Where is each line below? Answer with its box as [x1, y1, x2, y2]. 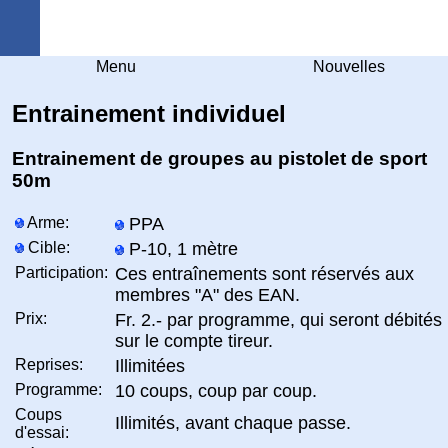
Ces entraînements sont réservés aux [115, 263, 414, 284]
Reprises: [15, 355, 83, 373]
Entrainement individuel [12, 99, 286, 127]
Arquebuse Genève [215, 16, 387, 38]
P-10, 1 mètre [124, 238, 238, 259]
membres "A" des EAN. [115, 284, 300, 305]
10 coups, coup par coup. [115, 380, 317, 401]
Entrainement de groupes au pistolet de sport [12, 147, 427, 169]
